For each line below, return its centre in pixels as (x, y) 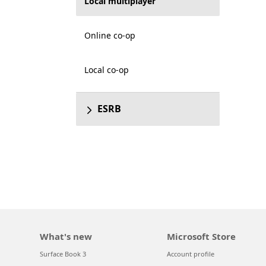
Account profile (190, 254)
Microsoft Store (201, 236)
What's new (66, 236)
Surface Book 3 (63, 254)
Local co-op (106, 70)
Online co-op (110, 35)
